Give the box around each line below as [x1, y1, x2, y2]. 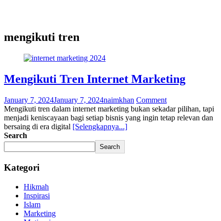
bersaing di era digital [4, 122, 73, 131]
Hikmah [24, 182, 49, 191]
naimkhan [104, 95, 134, 104]
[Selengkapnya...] [73, 122, 127, 131]
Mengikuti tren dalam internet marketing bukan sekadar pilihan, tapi [4, 104, 214, 113]
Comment [136, 95, 167, 104]
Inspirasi [24, 191, 50, 200]
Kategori [4, 162, 39, 173]
